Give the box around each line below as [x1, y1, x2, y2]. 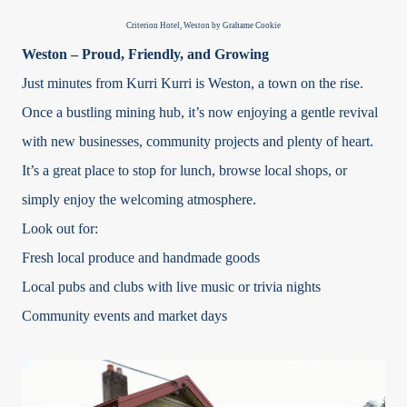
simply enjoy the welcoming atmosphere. [22, 192, 256, 208]
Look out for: [22, 221, 98, 237]
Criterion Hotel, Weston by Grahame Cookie [126, 21, 281, 31]
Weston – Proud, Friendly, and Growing [22, 46, 269, 63]
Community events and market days [22, 308, 227, 324]
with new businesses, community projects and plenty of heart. [22, 134, 373, 150]
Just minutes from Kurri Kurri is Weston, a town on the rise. [22, 75, 363, 92]
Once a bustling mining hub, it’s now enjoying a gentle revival [22, 104, 378, 121]
